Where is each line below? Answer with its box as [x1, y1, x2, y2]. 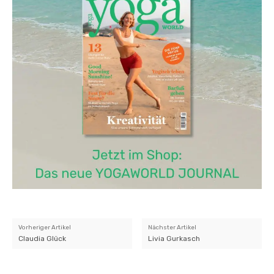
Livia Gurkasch [148, 234, 201, 243]
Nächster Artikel [148, 224, 197, 232]
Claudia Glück [18, 234, 66, 243]
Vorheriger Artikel [18, 224, 71, 232]
